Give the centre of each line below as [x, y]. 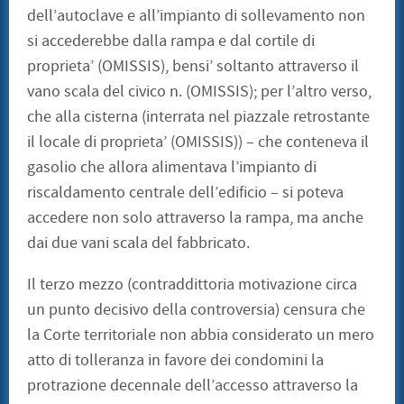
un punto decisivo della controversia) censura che [196, 310]
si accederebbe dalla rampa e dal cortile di [171, 41]
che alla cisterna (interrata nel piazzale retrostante [198, 117]
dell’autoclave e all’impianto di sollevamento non [196, 16]
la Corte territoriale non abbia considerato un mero [201, 335]
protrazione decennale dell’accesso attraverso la [193, 386]
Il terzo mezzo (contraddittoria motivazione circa [192, 285]
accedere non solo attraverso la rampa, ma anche [195, 218]
